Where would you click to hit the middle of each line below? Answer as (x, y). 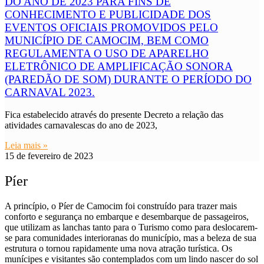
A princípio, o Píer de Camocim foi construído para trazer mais (121, 206)
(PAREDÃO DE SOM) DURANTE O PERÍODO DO (128, 79)
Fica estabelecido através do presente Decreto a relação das (114, 115)
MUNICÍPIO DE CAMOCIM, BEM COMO (107, 40)
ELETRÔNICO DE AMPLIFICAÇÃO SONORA (119, 66)
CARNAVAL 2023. (50, 92)
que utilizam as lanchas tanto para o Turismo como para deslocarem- (131, 227)
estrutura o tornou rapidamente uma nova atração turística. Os (118, 249)
